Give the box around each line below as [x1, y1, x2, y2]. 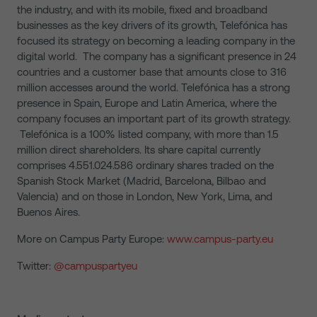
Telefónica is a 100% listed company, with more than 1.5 [17, 128, 279, 140]
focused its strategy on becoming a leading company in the [17, 35, 295, 47]
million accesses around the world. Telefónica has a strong [17, 81, 290, 93]
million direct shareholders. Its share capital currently [17, 144, 260, 156]
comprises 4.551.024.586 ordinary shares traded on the [17, 159, 274, 171]
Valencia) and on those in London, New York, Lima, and [17, 190, 272, 202]
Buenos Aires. [17, 206, 80, 218]
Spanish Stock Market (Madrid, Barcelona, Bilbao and [17, 175, 266, 187]
